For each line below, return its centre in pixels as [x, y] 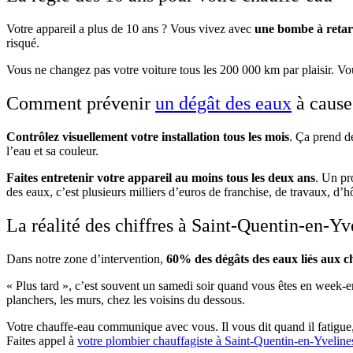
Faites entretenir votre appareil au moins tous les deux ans [161, 178]
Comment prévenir [81, 104]
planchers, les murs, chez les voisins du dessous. [126, 300]
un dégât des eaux [223, 104]
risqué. [24, 43]
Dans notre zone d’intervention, [86, 259]
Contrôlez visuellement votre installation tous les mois [148, 137]
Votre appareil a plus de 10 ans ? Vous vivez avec [130, 29]
